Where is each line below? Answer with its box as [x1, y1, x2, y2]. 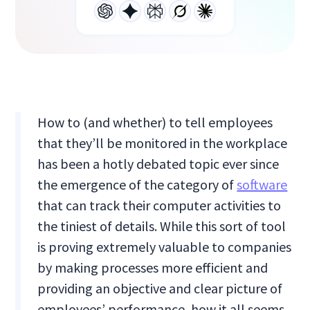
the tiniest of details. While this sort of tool [37, 217, 286, 235]
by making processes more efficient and [37, 259, 268, 277]
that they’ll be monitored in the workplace [37, 134, 288, 152]
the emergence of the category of [37, 176, 237, 194]
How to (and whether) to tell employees [37, 113, 273, 131]
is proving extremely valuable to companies [37, 238, 292, 256]
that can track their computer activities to [37, 197, 282, 215]
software [237, 176, 288, 194]
